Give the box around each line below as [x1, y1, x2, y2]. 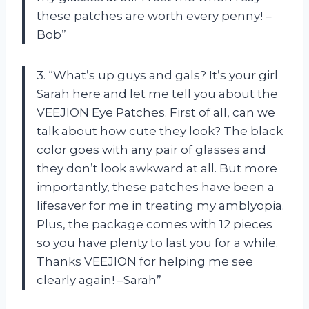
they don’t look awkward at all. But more [37, 161, 277, 176]
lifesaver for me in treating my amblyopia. [37, 199, 284, 213]
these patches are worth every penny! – [37, 9, 272, 23]
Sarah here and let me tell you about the [37, 87, 278, 101]
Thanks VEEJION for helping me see [37, 255, 253, 269]
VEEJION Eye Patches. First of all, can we [37, 106, 275, 120]
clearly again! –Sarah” [37, 273, 161, 288]
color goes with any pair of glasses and [37, 143, 266, 157]
